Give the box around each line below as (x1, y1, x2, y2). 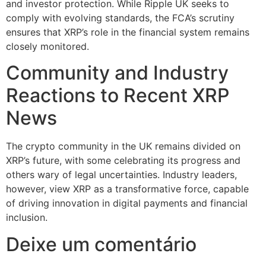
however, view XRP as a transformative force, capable (6, 183, 249, 195)
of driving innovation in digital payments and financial (6, 197, 248, 210)
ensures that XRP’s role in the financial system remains (6, 26, 249, 38)
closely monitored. (6, 40, 89, 52)
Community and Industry (6, 61, 229, 85)
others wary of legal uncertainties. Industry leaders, (6, 169, 237, 181)
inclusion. (6, 211, 47, 224)
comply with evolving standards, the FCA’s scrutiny (6, 11, 235, 24)
